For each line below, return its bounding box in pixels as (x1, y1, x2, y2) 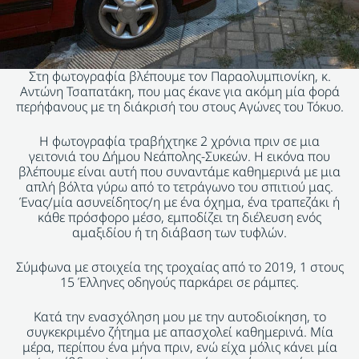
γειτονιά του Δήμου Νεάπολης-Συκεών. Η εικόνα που (29, 147, 330, 166)
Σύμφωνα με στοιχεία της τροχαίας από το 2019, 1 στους (15, 258, 344, 276)
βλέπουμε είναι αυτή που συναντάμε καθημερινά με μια (18, 163, 341, 181)
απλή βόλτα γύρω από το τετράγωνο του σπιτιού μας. (26, 178, 333, 196)
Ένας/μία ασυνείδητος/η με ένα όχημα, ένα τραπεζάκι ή (19, 193, 340, 212)
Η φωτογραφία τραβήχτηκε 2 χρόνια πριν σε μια (39, 132, 320, 151)
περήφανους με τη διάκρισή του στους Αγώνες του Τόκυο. (15, 98, 344, 116)
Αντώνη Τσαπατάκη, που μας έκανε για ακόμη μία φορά (19, 83, 340, 101)
